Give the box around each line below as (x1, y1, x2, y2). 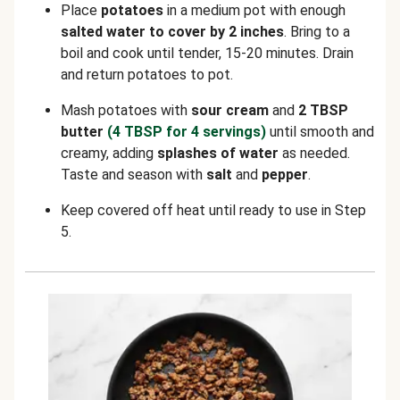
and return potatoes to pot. (61, 66, 233, 83)
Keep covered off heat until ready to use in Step (61, 202, 366, 219)
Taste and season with (61, 166, 206, 183)
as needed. (279, 145, 350, 162)
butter (61, 123, 104, 140)
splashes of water (157, 145, 279, 162)
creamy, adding (61, 145, 157, 162)
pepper (262, 166, 308, 183)
